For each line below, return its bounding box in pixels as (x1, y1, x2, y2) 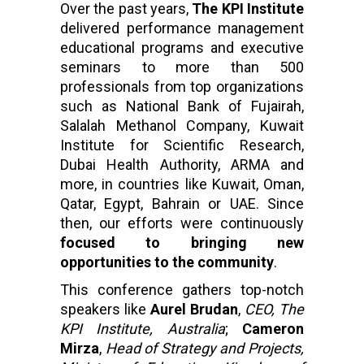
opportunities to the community (60, 253, 274, 271)
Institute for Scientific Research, (60, 136, 304, 154)
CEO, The (245, 301, 304, 318)
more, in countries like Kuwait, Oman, (60, 175, 304, 193)
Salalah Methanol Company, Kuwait (60, 117, 304, 134)
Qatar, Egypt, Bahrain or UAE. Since (60, 195, 304, 212)
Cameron (242, 320, 305, 337)
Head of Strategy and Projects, (105, 340, 305, 357)
